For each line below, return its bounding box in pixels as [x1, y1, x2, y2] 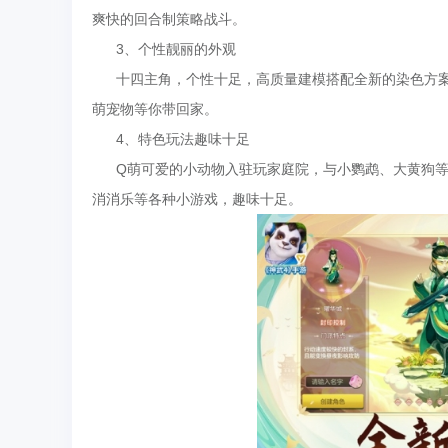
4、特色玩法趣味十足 [92, 131, 250, 147]
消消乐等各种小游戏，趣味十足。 [92, 191, 302, 207]
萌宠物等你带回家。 [92, 101, 218, 117]
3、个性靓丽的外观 [92, 41, 236, 57]
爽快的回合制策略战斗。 [92, 11, 246, 27]
